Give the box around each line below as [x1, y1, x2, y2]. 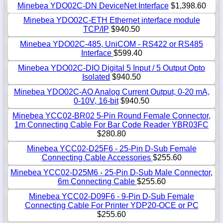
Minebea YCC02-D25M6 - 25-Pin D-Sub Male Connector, [10, 168, 213, 177]
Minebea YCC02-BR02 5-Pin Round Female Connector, [12, 111, 211, 120]
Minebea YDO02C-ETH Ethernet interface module [23, 15, 200, 24]
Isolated [82, 72, 110, 81]
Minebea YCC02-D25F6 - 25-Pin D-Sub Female [26, 144, 197, 153]
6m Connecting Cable [57, 177, 137, 186]
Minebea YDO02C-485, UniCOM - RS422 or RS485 [20, 39, 203, 48]
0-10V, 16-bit [74, 96, 118, 105]
